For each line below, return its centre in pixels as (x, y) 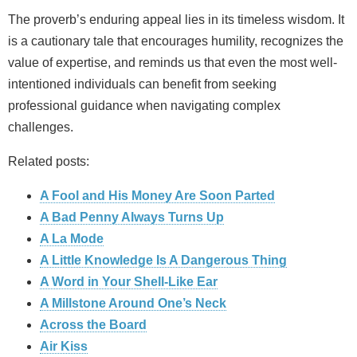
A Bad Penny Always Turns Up (132, 217)
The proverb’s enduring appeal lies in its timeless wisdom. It (176, 19)
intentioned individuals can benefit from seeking (142, 84)
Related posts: (49, 161)
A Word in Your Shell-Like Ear (129, 281)
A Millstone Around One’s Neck (133, 303)
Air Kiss (64, 346)
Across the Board (93, 324)
